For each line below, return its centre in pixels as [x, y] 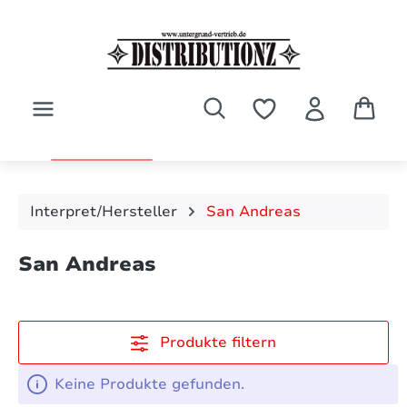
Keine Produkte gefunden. [149, 384]
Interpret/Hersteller [104, 211]
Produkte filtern [218, 342]
